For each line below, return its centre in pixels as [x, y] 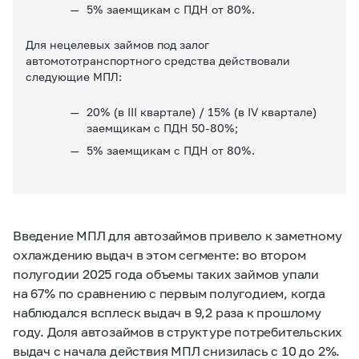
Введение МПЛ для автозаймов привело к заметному [177, 235]
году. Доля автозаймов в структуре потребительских [178, 331]
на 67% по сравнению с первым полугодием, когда [169, 292]
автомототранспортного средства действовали [158, 60]
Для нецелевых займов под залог [118, 44]
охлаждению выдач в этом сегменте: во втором [159, 254]
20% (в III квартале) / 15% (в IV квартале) [202, 111]
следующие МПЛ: [90, 76]
